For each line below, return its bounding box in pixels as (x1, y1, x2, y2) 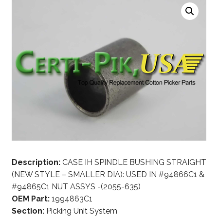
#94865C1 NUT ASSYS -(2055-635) (12, 182, 141, 191)
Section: (12, 206, 44, 216)
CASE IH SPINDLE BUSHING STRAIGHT (60, 157, 206, 167)
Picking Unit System (44, 206, 117, 216)
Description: (12, 157, 60, 167)
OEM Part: (12, 194, 50, 203)
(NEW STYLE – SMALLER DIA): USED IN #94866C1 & (12, 169, 204, 179)
